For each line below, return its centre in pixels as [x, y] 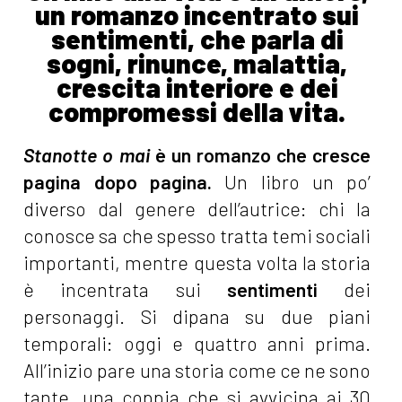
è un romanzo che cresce [260, 155]
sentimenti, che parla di [197, 39]
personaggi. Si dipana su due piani [197, 317]
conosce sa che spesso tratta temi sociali [197, 236]
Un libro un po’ [291, 182]
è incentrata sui [126, 290]
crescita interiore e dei [197, 87]
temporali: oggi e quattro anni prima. [197, 344]
